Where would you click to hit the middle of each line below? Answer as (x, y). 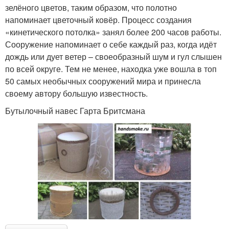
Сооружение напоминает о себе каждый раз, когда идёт (111, 44)
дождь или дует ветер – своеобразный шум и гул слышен (113, 57)
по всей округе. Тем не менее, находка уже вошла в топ (111, 69)
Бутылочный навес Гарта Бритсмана (75, 111)
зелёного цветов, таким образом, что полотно (91, 8)
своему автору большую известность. (76, 94)
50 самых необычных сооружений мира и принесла (103, 81)
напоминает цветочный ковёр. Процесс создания (98, 20)
